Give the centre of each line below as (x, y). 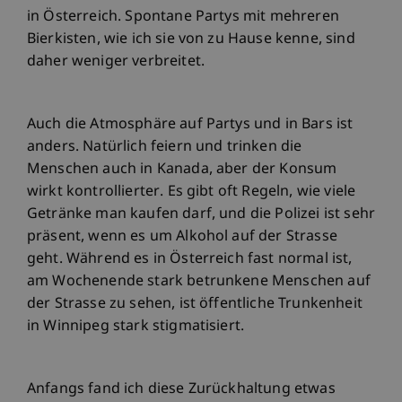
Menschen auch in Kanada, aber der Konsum (182, 170)
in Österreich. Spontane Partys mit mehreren (183, 17)
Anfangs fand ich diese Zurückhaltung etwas (181, 389)
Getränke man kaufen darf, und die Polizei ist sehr (201, 214)
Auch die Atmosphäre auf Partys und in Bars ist (190, 125)
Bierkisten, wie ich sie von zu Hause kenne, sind (191, 39)
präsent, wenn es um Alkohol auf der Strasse (182, 237)
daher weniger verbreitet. (116, 62)
